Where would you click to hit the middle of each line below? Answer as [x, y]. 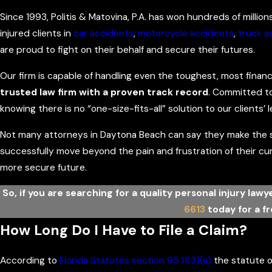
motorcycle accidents [186, 34]
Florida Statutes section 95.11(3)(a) [135, 260]
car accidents [104, 34]
